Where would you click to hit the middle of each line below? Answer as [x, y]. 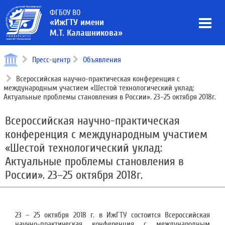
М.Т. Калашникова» [86, 33]
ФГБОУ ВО [65, 13]
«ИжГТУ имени [77, 22]
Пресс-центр [51, 60]
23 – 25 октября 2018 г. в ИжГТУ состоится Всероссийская [113, 215]
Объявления [102, 60]
